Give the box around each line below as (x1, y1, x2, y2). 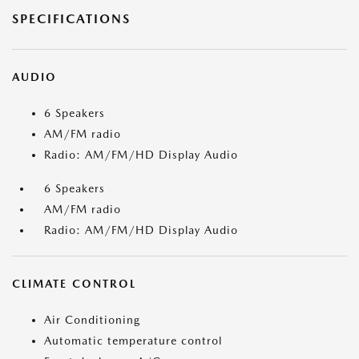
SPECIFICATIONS (12, 11, 131, 27)
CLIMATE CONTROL (12, 277, 136, 291)
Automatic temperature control (44, 334, 222, 348)
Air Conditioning (44, 313, 140, 327)
